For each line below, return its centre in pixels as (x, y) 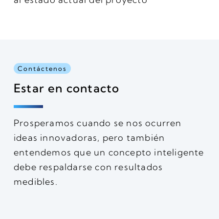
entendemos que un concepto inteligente (109, 152)
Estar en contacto (67, 88)
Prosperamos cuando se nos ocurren (98, 123)
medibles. (36, 181)
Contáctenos (42, 68)
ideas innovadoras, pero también (89, 137)
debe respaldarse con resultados (88, 167)
